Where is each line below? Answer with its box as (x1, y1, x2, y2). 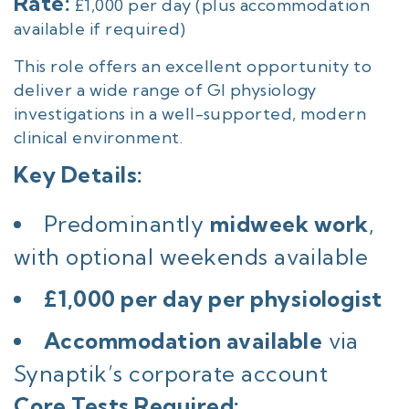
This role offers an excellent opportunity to (14, 56, 372, 77)
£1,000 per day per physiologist (44, 285, 383, 312)
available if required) (14, 18, 186, 39)
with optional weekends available (14, 243, 369, 270)
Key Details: (14, 161, 143, 188)
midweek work (209, 210, 369, 237)
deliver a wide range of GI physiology (14, 79, 317, 100)
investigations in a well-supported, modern (14, 103, 367, 124)
